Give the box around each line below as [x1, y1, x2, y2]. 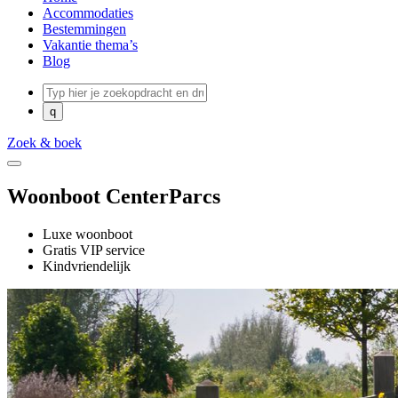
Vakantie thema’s [43, 37, 138, 52]
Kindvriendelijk [43, 258, 131, 274]
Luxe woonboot [43, 226, 132, 242]
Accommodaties [43, 5, 133, 20]
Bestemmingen [43, 21, 126, 36]
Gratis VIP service [43, 242, 145, 258]
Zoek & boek [7, 135, 82, 150]
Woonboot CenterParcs [7, 184, 220, 208]
